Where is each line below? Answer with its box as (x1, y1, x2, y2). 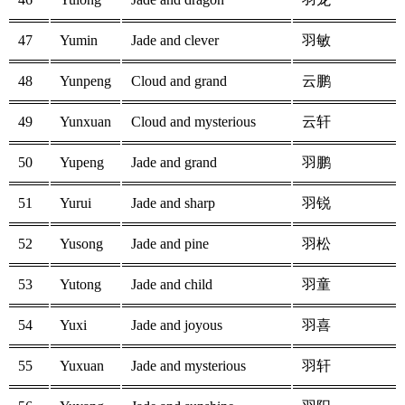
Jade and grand (131, 155, 217, 171)
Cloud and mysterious (131, 114, 256, 130)
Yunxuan (60, 114, 111, 130)
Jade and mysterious (131, 358, 246, 374)
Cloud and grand (131, 73, 227, 89)
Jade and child (131, 277, 212, 293)
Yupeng (60, 155, 104, 171)
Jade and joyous (131, 317, 222, 334)
